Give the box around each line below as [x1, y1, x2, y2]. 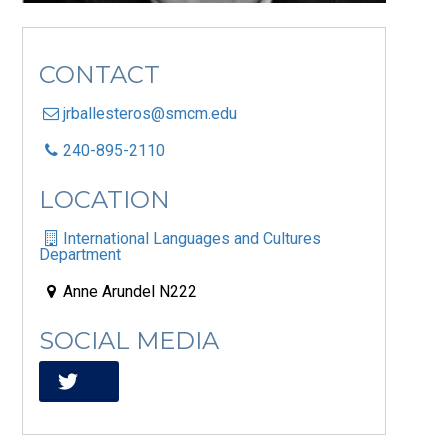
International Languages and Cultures [63, 229, 322, 249]
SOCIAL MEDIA [39, 326, 220, 356]
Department [39, 245, 122, 265]
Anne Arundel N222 [63, 282, 198, 302]
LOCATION [39, 185, 171, 215]
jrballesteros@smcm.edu [63, 104, 238, 124]
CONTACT [39, 60, 161, 90]
